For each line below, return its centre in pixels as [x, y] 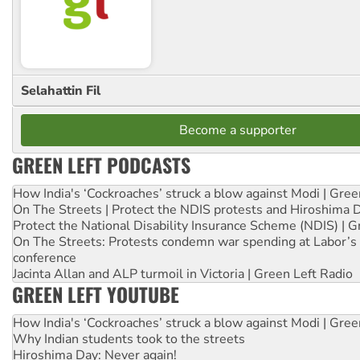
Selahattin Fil [61, 91]
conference [45, 258]
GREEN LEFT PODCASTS [101, 165]
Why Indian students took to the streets [129, 340]
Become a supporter [238, 131]
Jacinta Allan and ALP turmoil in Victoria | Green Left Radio [183, 274]
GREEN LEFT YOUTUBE [96, 295]
